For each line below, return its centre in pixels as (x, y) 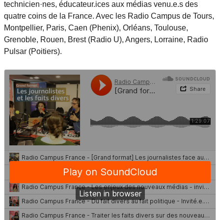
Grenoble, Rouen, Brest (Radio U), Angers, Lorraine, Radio (106, 40)
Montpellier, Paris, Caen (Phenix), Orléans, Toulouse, (96, 28)
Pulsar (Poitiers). (33, 51)
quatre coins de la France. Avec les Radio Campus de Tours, (109, 16)
